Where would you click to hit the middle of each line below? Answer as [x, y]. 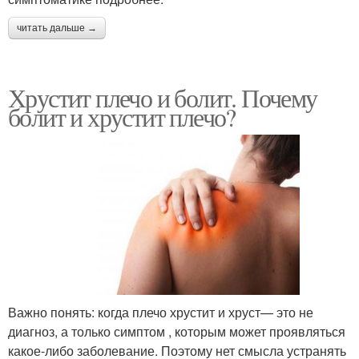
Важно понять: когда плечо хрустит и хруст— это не [161, 312]
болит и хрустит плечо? [122, 116]
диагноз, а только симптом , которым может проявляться [177, 331]
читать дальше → [57, 28]
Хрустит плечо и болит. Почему [163, 97]
